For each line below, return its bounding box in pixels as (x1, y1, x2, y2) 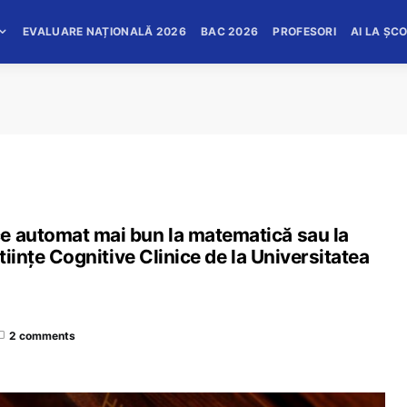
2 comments (9, 328, 75, 342)
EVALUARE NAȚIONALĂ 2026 (23, 25, 186, 38)
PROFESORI (273, 25, 337, 38)
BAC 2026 (200, 25, 259, 38)
